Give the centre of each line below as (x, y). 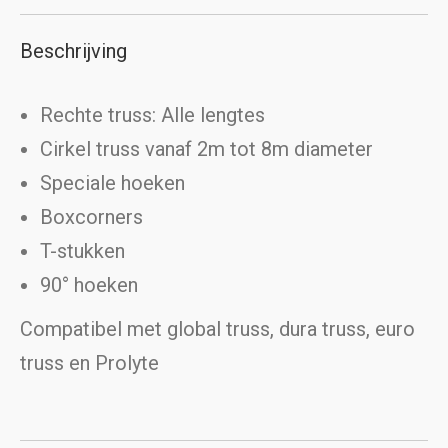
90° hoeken (89, 285)
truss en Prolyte (89, 363)
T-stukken (82, 251)
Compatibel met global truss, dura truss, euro (217, 329)
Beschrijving (73, 51)
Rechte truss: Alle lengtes (152, 115)
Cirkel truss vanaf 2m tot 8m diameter (206, 149)
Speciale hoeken (112, 183)
